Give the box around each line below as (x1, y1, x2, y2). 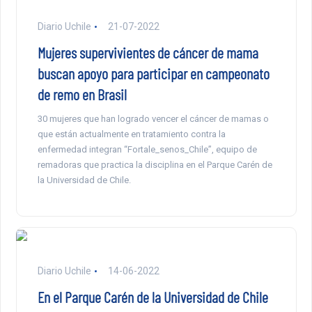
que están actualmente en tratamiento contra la (37, 129, 226, 140)
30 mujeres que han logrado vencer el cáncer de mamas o (37, 114, 269, 125)
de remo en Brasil (37, 85, 127, 104)
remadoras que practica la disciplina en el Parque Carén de (37, 159, 272, 171)
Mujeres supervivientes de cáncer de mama (37, 43, 258, 62)
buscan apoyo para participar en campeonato (37, 64, 270, 83)
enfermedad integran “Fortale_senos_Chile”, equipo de (37, 144, 257, 155)
